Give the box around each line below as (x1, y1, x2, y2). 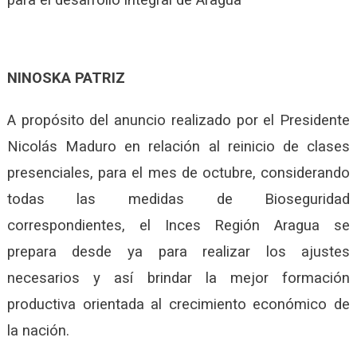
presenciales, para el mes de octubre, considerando (6, 163, 351, 182)
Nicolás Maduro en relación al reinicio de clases (6, 137, 351, 155)
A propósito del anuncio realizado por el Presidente (6, 111, 351, 129)
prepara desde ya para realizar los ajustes (6, 242, 351, 261)
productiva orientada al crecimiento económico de (6, 295, 351, 313)
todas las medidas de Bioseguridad (6, 190, 351, 208)
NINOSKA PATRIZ (6, 69, 125, 87)
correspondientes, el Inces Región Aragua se (6, 216, 351, 234)
